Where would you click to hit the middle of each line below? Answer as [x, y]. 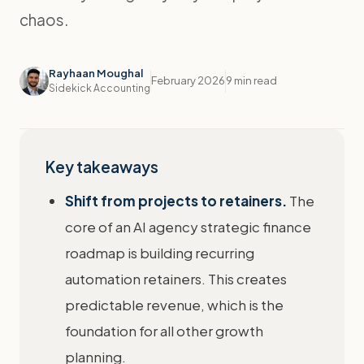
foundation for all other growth [164, 331]
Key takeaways [102, 167]
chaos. [44, 19]
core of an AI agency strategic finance [188, 227]
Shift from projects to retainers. [176, 201]
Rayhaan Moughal [96, 73]
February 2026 [188, 80]
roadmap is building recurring [160, 253]
